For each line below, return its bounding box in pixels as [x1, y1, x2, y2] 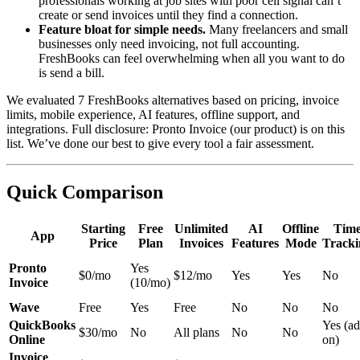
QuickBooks [9, 317, 76, 332]
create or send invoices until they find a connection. [39, 8, 298, 22]
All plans [174, 325, 219, 339]
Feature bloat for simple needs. [39, 22, 206, 37]
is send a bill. [39, 66, 104, 80]
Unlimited [174, 221, 228, 235]
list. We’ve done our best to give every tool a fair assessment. [6, 137, 314, 151]
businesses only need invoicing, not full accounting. [39, 37, 300, 51]
